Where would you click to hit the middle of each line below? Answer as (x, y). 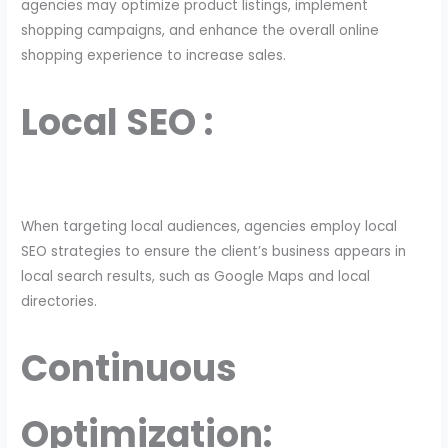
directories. (59, 301)
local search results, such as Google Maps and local (196, 276)
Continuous (129, 368)
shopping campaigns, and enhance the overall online (200, 31)
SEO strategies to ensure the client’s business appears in (214, 251)
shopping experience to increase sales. (154, 56)
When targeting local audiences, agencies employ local (209, 226)
